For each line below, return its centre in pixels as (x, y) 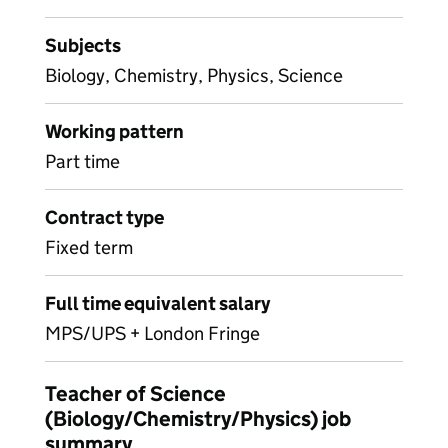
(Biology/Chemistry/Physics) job (198, 419)
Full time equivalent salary (157, 303)
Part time (82, 161)
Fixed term (89, 247)
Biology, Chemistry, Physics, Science (194, 75)
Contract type (104, 217)
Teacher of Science (135, 394)
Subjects (83, 45)
